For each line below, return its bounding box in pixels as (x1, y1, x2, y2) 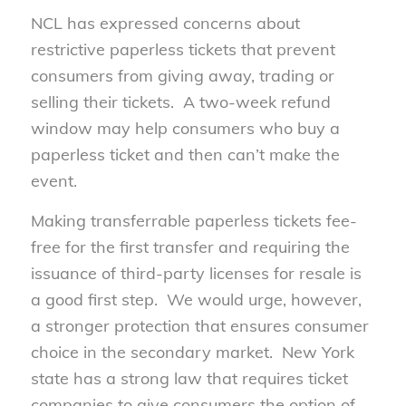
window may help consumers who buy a (30, 117, 340, 139)
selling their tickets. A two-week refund (30, 91, 331, 112)
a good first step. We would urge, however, (30, 288, 362, 310)
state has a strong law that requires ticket (30, 367, 348, 389)
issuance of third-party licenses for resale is (30, 262, 362, 284)
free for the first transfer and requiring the (30, 236, 350, 257)
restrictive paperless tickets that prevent (30, 38, 335, 60)
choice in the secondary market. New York (30, 341, 354, 362)
